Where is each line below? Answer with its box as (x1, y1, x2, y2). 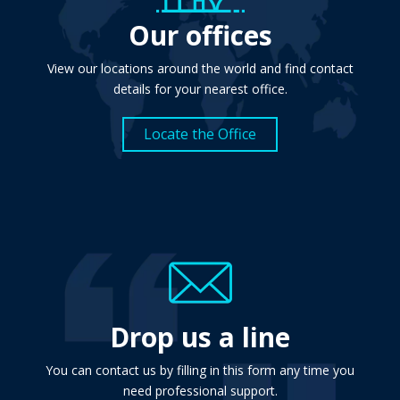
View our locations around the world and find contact (46, 60, 354, 78)
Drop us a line (110, 319, 290, 356)
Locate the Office (144, 124, 256, 145)
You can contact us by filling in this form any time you (46, 362, 354, 379)
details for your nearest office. (112, 80, 287, 98)
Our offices (128, 17, 272, 54)
